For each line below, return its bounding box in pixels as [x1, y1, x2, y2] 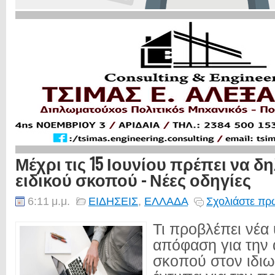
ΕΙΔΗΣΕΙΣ [88, 195, 138, 207]
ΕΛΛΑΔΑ [144, 195, 188, 207]
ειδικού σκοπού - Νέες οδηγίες [15, 167, 251, 192]
